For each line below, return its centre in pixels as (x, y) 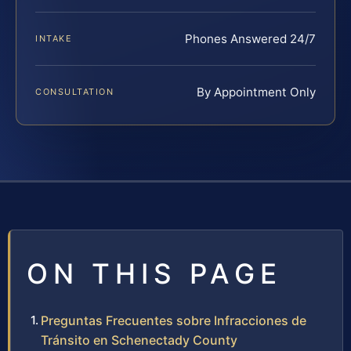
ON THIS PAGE (154, 273)
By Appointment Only (256, 92)
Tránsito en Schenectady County (139, 340)
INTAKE (54, 38)
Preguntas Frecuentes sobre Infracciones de (174, 320)
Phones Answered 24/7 (250, 38)
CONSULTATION (75, 91)
